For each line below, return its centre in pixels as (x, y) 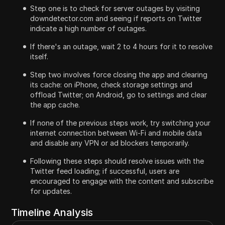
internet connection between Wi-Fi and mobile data (116, 133)
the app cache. (55, 104)
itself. (39, 56)
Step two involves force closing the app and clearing (119, 74)
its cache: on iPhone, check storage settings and (111, 84)
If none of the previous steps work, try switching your (121, 123)
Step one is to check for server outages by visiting (115, 8)
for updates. (51, 191)
